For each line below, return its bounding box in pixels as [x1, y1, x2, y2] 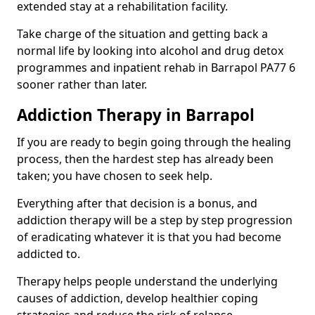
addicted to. [17, 245, 80, 262]
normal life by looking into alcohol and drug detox [17, 42, 283, 58]
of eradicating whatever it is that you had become [17, 229, 281, 245]
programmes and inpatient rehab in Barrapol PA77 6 [17, 59, 295, 75]
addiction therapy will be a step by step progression [17, 212, 292, 228]
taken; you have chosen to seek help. [17, 167, 212, 184]
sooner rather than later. [17, 76, 147, 92]
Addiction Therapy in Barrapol [17, 103, 255, 126]
